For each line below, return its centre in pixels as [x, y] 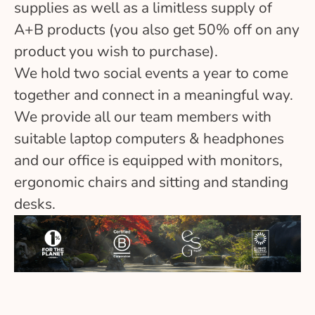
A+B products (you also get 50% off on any [157, 29]
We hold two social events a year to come [151, 73]
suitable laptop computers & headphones [149, 138]
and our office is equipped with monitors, [148, 160]
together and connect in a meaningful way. [154, 95]
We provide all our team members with [143, 116]
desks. [35, 204]
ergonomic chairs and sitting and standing [151, 182]
